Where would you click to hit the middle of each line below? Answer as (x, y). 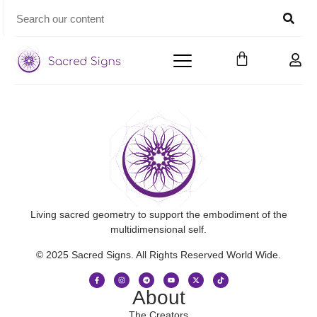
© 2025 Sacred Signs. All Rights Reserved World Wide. (158, 254)
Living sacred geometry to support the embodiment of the (158, 215)
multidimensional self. (158, 230)
